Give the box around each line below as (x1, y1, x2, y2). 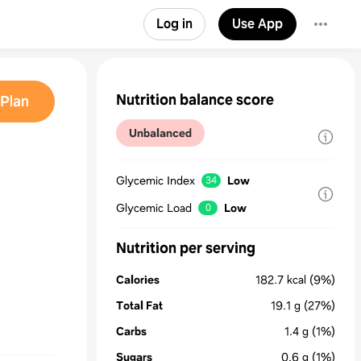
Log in (156, 15, 193, 32)
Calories (116, 272, 160, 287)
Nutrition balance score (116, 90, 274, 110)
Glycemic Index (116, 173, 195, 188)
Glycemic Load (116, 201, 192, 215)
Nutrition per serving (116, 239, 255, 258)
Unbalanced (129, 126, 192, 140)
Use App (232, 15, 283, 32)
